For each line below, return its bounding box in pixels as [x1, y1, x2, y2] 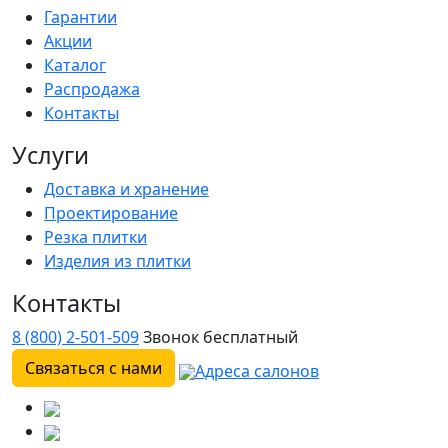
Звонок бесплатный [143, 326, 298, 349]
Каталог [44, 54, 106, 77]
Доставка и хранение [44, 178, 209, 201]
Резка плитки [44, 226, 147, 249]
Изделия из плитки [44, 250, 191, 273]
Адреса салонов [195, 359, 319, 382]
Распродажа [44, 78, 140, 101]
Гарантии [44, 6, 117, 29]
